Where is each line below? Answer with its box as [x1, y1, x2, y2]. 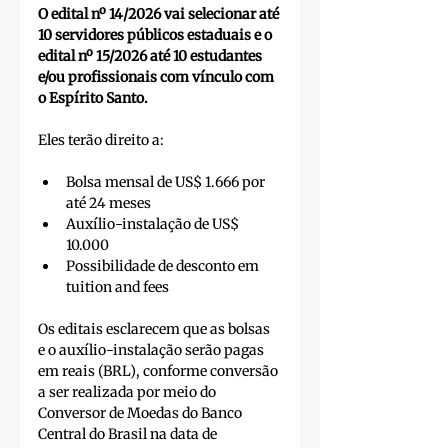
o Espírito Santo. [38, 89, 148, 108]
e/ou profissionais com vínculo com [38, 68, 277, 87]
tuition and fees [66, 278, 169, 297]
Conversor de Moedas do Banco [38, 404, 245, 423]
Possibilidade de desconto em [66, 257, 262, 276]
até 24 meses [66, 194, 151, 213]
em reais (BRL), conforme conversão [38, 362, 281, 381]
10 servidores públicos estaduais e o [38, 26, 275, 45]
